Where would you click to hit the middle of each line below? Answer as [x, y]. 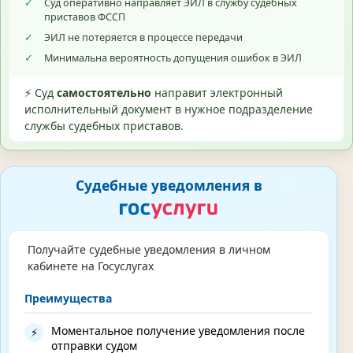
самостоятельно [104, 93]
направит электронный [217, 93]
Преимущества [68, 298]
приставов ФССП [85, 17]
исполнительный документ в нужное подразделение [169, 109]
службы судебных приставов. [104, 126]
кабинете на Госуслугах [90, 266]
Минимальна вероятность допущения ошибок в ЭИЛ [173, 58]
